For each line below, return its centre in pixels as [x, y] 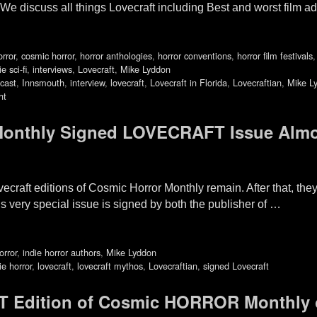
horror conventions [194, 56]
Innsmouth [43, 83]
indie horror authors [61, 252]
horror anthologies [116, 56]
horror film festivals [275, 56]
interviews [52, 69]
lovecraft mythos [110, 265]
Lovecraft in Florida [188, 83]
